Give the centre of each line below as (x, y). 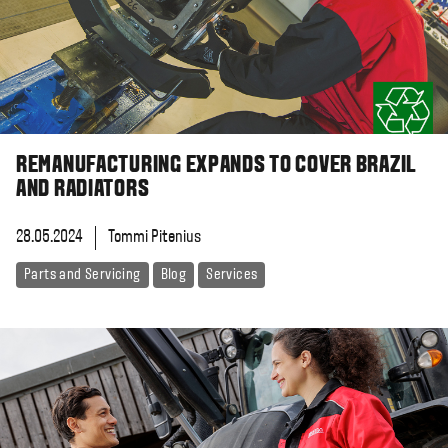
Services (232, 274)
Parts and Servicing (82, 274)
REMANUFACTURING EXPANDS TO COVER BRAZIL (217, 165)
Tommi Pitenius (154, 237)
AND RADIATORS (83, 189)
